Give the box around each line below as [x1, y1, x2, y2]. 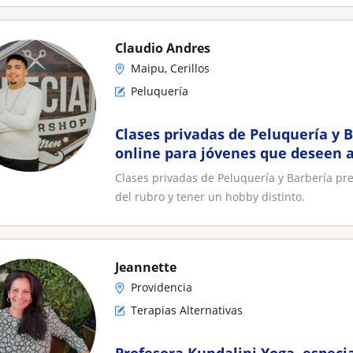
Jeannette [115, 258, 176, 276]
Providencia [131, 280, 192, 295]
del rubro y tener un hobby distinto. [115, 189, 305, 204]
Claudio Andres [115, 39, 210, 57]
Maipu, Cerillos [131, 61, 210, 76]
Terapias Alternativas [131, 303, 243, 318]
